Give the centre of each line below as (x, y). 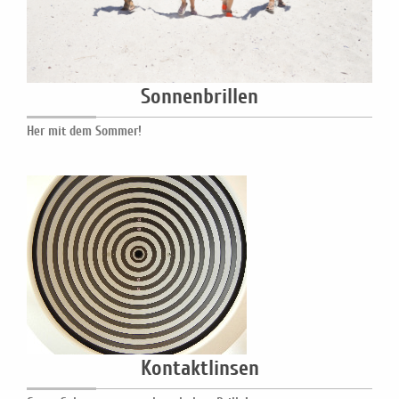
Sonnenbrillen (199, 97)
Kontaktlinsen (199, 369)
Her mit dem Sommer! (84, 131)
